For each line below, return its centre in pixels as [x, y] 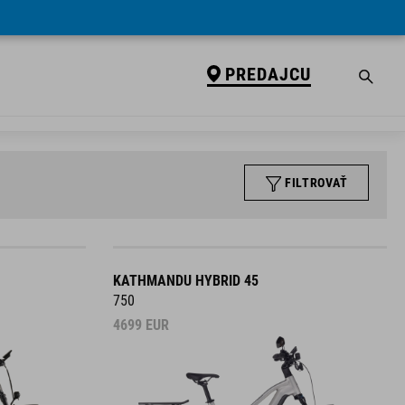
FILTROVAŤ [316, 183]
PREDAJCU [268, 74]
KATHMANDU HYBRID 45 [185, 281]
